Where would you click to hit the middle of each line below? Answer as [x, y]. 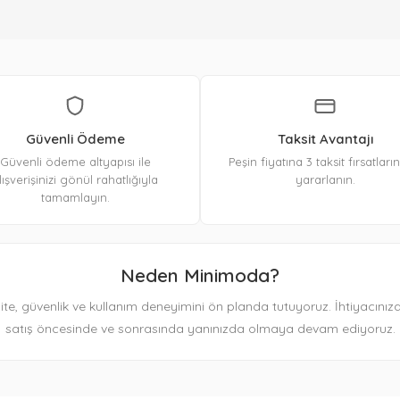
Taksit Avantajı [325, 139]
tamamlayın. [75, 198]
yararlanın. [325, 180]
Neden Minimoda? [200, 275]
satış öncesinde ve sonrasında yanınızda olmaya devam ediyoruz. [200, 329]
